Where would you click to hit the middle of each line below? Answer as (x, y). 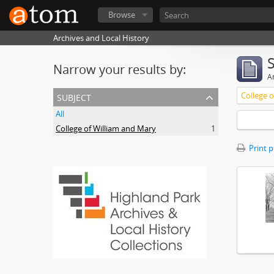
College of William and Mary (106, 128)
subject (74, 96)
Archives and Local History (101, 38)
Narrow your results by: (120, 69)
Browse (122, 15)
